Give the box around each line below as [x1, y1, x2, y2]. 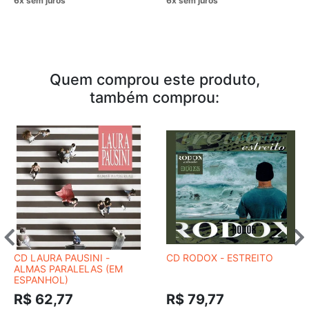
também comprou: [90, 88, 219, 106]
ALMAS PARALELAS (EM [14, 262, 123, 275]
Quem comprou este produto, [49, 70, 260, 88]
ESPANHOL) [14, 273, 68, 286]
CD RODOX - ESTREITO [166, 251, 273, 263]
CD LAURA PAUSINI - [14, 251, 110, 263]
